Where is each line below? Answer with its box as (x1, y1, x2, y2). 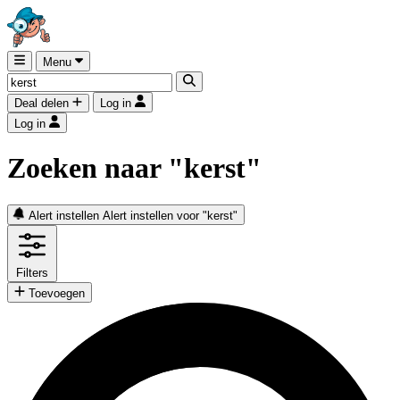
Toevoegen (29, 286, 86, 300)
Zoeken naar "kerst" (7, 152, 262, 185)
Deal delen (14, 96, 69, 110)
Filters (16, 265, 48, 279)
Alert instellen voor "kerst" (103, 208, 238, 222)
